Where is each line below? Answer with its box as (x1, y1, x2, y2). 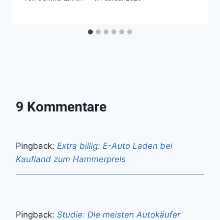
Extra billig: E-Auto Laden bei (57, 140, 172, 151)
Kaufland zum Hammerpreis (16, 154, 126, 164)
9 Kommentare (16, 98, 107, 115)
